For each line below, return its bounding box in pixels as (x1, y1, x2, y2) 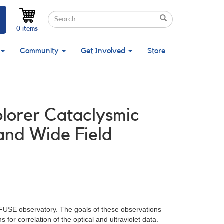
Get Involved (81, 47, 127, 55)
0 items (16, 25, 38, 32)
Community (20, 47, 61, 55)
